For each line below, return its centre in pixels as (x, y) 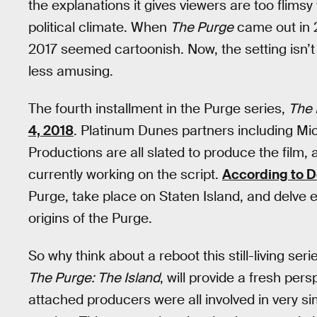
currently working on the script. (125, 175)
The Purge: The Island (94, 277)
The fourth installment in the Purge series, (158, 109)
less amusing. (71, 71)
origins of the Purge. (90, 219)
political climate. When (99, 28)
